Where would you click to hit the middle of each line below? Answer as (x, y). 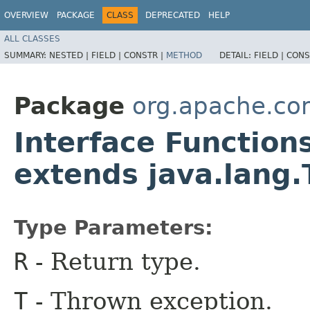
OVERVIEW (26, 15)
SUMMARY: (27, 55)
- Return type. (114, 262)
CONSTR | (145, 55)
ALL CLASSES (32, 38)
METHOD (184, 55)
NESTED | (70, 55)
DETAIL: (237, 55)
